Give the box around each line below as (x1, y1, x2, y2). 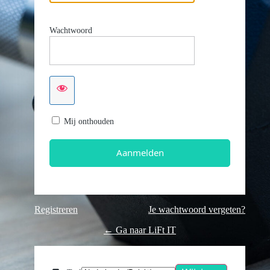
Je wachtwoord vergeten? (148, 204, 245, 215)
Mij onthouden (64, 116, 114, 126)
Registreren (34, 204, 78, 215)
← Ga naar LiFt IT (104, 224, 176, 235)
